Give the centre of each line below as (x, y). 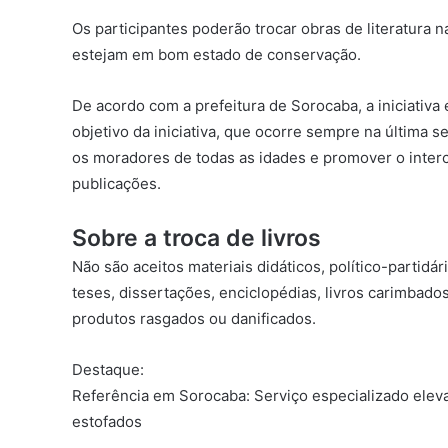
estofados (107, 421)
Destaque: (108, 369)
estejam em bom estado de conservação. (216, 54)
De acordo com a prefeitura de (181, 105)
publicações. (116, 183)
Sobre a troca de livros (196, 238)
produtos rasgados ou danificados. (194, 318)
